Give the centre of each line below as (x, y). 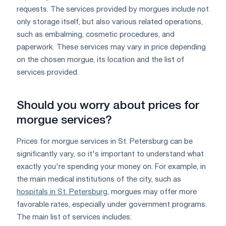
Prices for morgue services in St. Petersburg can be (105, 142)
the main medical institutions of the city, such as (99, 180)
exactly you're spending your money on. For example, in (111, 167)
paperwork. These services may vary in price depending (111, 48)
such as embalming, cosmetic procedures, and (96, 35)
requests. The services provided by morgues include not (113, 10)
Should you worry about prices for (108, 106)
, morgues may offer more (152, 192)
